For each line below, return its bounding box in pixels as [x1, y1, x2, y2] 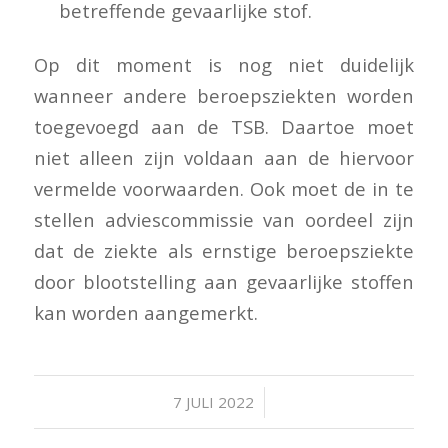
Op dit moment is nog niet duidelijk [33, 51, 415, 77]
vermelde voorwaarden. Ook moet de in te [33, 175, 415, 201]
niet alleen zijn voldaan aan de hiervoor [33, 144, 415, 170]
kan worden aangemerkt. [33, 299, 258, 325]
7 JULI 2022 [172, 392, 254, 413]
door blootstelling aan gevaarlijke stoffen [33, 268, 415, 294]
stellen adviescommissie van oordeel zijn [33, 206, 415, 232]
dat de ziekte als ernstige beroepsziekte [33, 237, 415, 263]
